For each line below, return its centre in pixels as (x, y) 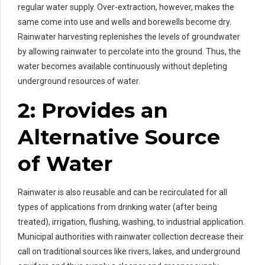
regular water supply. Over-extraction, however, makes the (126, 7)
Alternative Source (119, 137)
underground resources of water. (79, 81)
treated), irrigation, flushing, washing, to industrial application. (131, 222)
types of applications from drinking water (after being (117, 207)
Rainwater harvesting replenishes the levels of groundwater (129, 36)
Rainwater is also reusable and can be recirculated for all (122, 192)
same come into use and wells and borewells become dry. (125, 22)
